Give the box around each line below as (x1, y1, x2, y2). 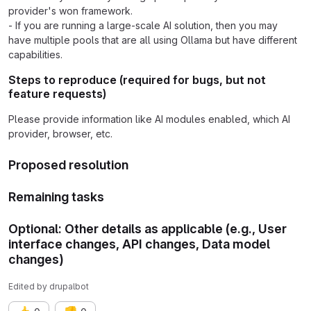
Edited (8, 280, 37, 292)
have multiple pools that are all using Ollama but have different (8, 33, 297, 46)
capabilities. (8, 48, 62, 60)
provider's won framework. (8, 4, 133, 17)
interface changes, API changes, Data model (8, 236, 270, 251)
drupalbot (49, 280, 89, 292)
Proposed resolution (8, 157, 128, 172)
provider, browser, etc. (8, 127, 112, 140)
